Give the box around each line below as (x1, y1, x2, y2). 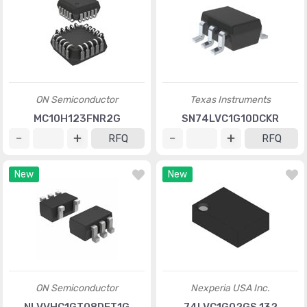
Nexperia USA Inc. (191, 282, 270, 294)
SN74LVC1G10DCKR (182, 112, 279, 125)
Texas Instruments (190, 94, 271, 106)
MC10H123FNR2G (33, 112, 121, 125)
